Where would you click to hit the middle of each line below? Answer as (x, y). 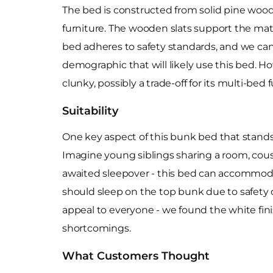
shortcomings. (97, 228)
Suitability (90, 111)
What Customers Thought (136, 256)
